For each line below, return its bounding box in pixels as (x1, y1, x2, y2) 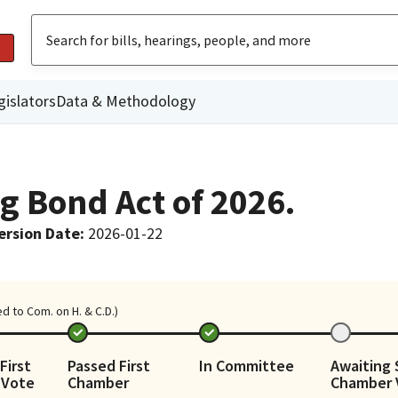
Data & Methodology (56, 90, 195, 111)
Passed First (68, 354, 150, 376)
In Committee (199, 354, 294, 376)
